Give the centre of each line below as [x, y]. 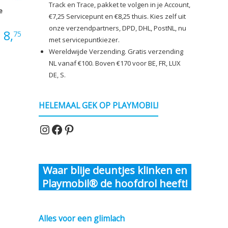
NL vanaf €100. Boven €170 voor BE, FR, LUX [115, 63]
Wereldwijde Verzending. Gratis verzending [116, 51]
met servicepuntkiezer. [84, 39]
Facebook [77, 129]
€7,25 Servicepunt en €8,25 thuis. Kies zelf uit [117, 16]
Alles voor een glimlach [82, 219]
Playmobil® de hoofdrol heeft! [115, 183]
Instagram [67, 129]
